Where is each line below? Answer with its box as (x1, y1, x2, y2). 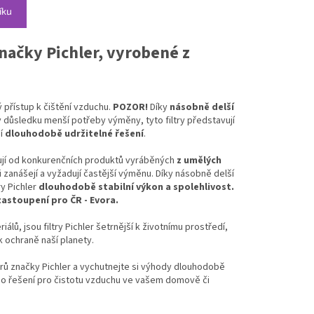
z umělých (177, 153, 221, 168)
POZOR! (113, 100, 148, 115)
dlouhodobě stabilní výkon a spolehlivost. (39, 180, 234, 195)
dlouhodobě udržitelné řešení (5, 127, 144, 142)
